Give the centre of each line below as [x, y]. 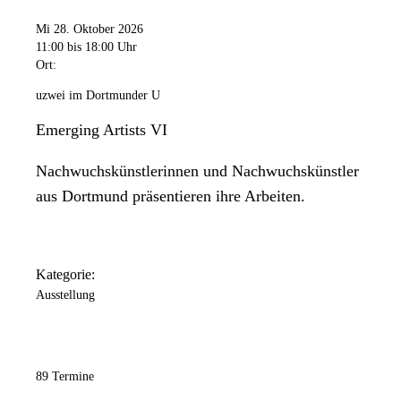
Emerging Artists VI [102, 129]
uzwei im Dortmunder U [98, 95]
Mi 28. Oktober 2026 [90, 29]
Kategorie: [65, 275]
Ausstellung [65, 295]
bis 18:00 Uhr [102, 47]
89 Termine [65, 377]
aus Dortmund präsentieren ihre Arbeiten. [171, 196]
